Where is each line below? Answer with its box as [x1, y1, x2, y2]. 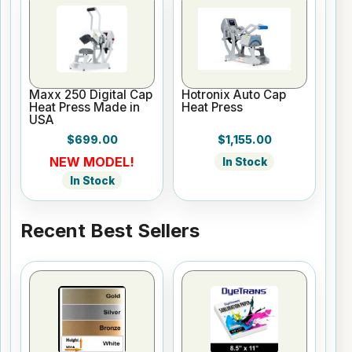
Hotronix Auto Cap [181, 86, 287, 102]
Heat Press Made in [29, 99, 141, 115]
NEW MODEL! [49, 153, 134, 170]
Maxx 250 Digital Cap [29, 86, 153, 102]
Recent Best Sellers [20, 219, 200, 243]
